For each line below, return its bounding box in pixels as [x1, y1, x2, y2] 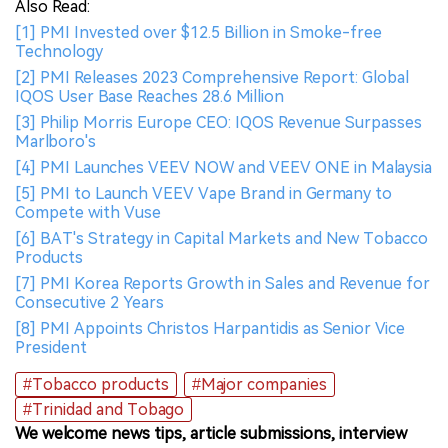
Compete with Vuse [15, 203, 161, 223]
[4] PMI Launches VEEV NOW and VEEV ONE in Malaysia [15, 158, 432, 178]
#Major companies [192, 375, 327, 395]
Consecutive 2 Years [15, 293, 164, 313]
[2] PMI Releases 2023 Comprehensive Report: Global [15, 68, 409, 88]
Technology [15, 42, 103, 62]
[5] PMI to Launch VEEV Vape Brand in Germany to [15, 184, 392, 204]
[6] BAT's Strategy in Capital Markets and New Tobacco [15, 229, 428, 249]
